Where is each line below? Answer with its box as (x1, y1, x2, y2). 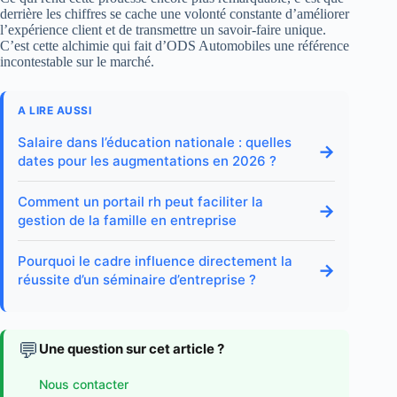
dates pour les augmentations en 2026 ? (18, 152, 276, 170)
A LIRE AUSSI (18, 104, 91, 118)
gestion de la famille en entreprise (18, 212, 237, 230)
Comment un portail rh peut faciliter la (18, 193, 263, 211)
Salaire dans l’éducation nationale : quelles (18, 134, 292, 152)
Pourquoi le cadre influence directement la (18, 253, 292, 270)
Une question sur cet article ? (39, 340, 224, 358)
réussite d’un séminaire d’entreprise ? (18, 271, 256, 289)
